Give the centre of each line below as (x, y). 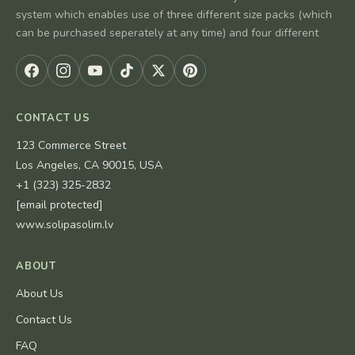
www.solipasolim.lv (65, 224)
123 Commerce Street (71, 145)
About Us (40, 293)
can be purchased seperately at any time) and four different (167, 32)
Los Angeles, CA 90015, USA (89, 165)
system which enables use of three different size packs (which (174, 14)
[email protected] (59, 204)
